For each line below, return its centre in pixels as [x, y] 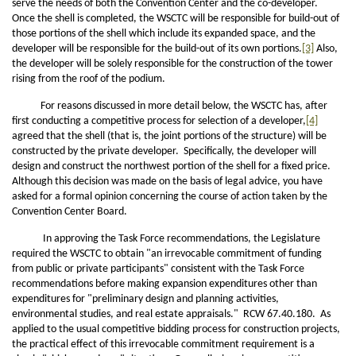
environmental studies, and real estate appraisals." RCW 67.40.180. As [171, 314]
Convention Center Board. [70, 212]
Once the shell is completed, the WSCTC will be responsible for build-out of [176, 19]
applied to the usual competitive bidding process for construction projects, [176, 329]
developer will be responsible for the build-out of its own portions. [157, 49]
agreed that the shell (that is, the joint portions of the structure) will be [169, 136]
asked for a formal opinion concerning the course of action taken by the [170, 197]
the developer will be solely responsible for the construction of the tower [172, 64]
